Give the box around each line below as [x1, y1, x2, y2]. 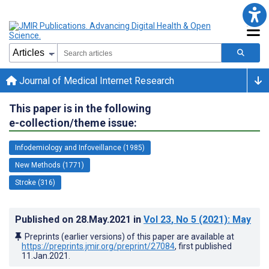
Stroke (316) [15, 178, 55, 187]
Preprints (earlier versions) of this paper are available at [25, 231, 234, 241]
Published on [15, 213, 76, 225]
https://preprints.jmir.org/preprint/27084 [22, 241, 175, 251]
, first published [175, 241, 232, 251]
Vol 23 [144, 213, 171, 225]
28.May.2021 [76, 213, 133, 225]
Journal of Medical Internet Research [17, 74, 174, 86]
